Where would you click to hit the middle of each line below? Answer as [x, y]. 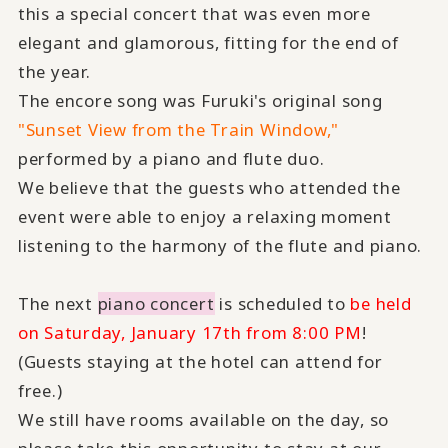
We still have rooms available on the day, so [203, 420]
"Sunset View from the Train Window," [178, 130]
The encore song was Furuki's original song [200, 101]
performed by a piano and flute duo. [171, 159]
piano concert [156, 304]
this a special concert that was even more [194, 14]
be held [381, 304]
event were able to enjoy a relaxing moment [204, 217]
